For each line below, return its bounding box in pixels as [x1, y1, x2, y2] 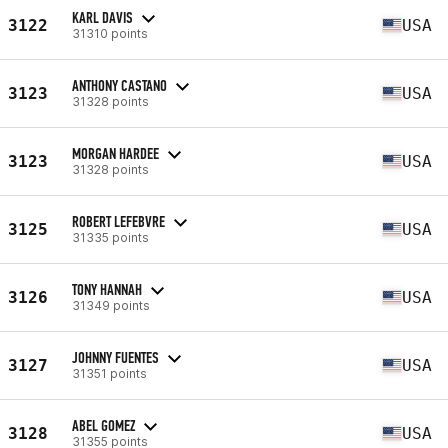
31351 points [72, 365, 147, 381]
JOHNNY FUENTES [72, 347, 159, 367]
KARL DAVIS [72, 7, 133, 27]
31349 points [72, 297, 150, 313]
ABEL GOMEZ [72, 415, 135, 435]
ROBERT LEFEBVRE [72, 211, 165, 231]
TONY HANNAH [72, 279, 142, 299]
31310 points [72, 25, 148, 41]
